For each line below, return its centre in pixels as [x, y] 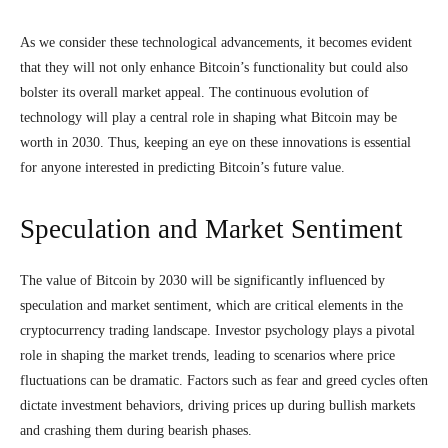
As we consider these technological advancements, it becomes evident [216, 42]
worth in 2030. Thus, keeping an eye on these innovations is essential [215, 142]
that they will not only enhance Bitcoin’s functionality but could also [214, 67]
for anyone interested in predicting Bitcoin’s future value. [182, 167]
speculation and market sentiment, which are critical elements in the [211, 305]
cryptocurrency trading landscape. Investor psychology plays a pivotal [217, 330]
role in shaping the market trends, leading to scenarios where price [207, 355]
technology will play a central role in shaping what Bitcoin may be [208, 117]
